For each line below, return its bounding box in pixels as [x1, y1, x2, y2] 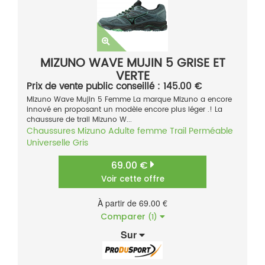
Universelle [27, 136, 70, 150]
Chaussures [27, 124, 75, 138]
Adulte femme [108, 124, 167, 138]
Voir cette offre [101, 173, 164, 185]
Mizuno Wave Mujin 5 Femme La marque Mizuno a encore [27, 94, 232, 106]
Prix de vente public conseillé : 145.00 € [27, 79, 202, 95]
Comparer [100, 211, 148, 223]
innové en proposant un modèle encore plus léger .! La [27, 104, 222, 116]
